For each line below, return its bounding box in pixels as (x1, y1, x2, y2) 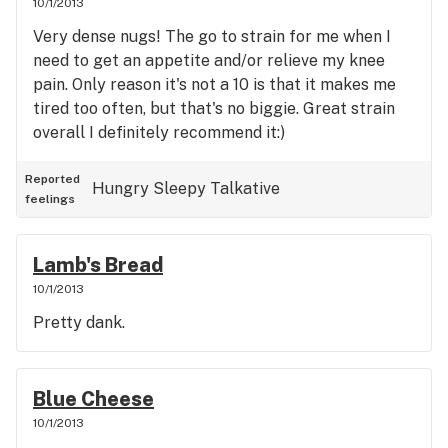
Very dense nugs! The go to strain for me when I (33, 27, 391, 46)
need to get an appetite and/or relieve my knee (33, 51, 385, 70)
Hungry (92, 179, 149, 198)
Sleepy (153, 179, 206, 198)
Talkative (210, 179, 280, 198)
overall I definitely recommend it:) (33, 123, 285, 142)
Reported (25, 172, 80, 186)
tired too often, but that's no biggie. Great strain (33, 99, 395, 118)
